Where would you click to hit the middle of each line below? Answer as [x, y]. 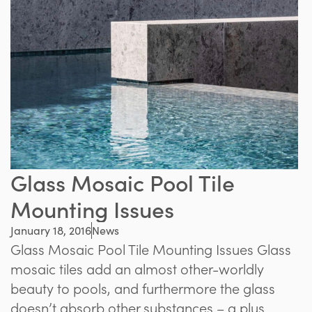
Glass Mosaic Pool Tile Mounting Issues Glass [150, 248]
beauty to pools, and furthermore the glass [142, 287]
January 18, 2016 [50, 230]
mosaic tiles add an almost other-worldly [137, 268]
